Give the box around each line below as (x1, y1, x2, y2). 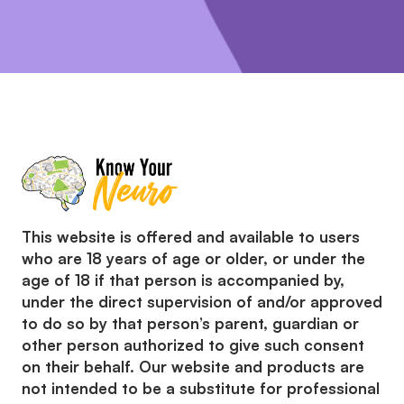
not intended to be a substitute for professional (22, 379, 380, 399)
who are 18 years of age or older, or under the (22, 249, 365, 269)
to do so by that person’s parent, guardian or (22, 314, 359, 334)
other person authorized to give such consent (22, 335, 364, 355)
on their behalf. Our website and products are (22, 357, 364, 377)
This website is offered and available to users (22, 227, 360, 247)
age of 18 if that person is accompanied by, (22, 271, 344, 290)
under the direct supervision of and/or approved (22, 292, 382, 312)
